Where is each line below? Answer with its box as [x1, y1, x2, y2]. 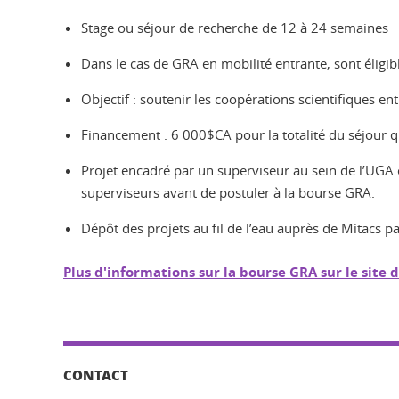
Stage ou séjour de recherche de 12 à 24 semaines [81, 18, 388, 37]
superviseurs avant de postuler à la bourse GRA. [81, 183, 375, 201]
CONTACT [63, 364, 128, 385]
